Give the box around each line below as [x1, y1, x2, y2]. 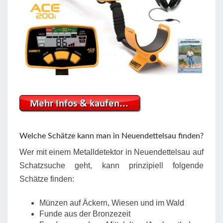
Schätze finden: [19, 174, 74, 183]
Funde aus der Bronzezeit [39, 209, 130, 218]
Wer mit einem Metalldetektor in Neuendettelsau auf [19, 147, 204, 156]
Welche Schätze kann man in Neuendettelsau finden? [19, 131, 204, 140]
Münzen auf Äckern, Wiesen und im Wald [39, 198, 184, 207]
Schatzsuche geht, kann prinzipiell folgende [19, 161, 204, 170]
